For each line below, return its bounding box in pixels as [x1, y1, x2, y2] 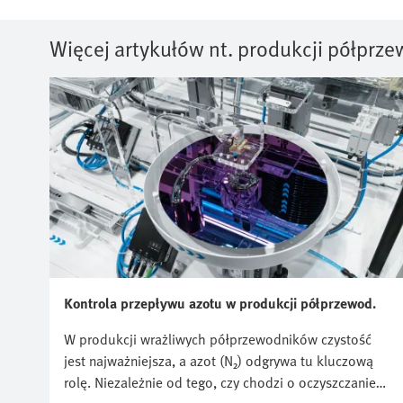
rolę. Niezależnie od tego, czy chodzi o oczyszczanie [64, 371, 376, 393]
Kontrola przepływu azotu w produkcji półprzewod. [64, 291, 376, 314]
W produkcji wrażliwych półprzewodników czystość [64, 327, 372, 350]
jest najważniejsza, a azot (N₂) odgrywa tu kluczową [64, 349, 373, 372]
